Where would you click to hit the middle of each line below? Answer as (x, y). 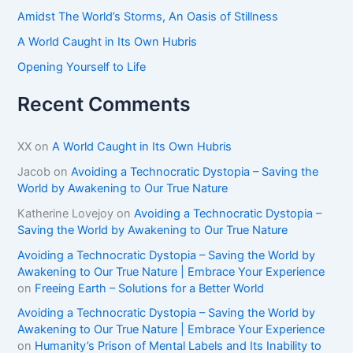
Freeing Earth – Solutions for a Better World (150, 288)
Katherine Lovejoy (66, 213)
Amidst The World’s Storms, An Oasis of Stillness (148, 16)
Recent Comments (104, 104)
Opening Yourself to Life (82, 67)
